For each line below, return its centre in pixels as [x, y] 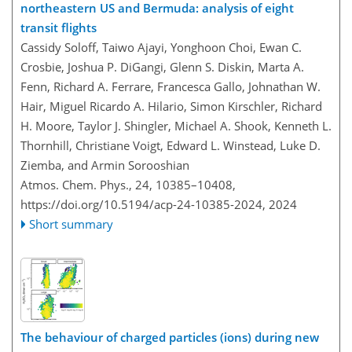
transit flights [59, 27]
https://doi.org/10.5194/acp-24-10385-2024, [143, 204]
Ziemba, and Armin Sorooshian [105, 165]
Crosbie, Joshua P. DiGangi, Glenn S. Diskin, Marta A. [162, 66]
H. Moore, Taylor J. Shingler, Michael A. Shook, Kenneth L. [176, 125]
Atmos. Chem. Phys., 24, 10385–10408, [128, 184]
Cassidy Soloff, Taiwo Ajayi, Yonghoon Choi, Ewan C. [161, 47]
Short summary [71, 224]
